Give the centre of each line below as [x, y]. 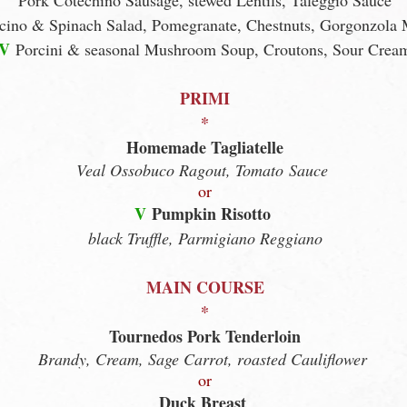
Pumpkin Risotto [211, 213]
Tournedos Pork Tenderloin [205, 336]
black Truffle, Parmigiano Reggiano [205, 238]
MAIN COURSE [205, 287]
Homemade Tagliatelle [205, 147]
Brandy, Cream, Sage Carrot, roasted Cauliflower [202, 359]
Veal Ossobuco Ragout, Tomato [183, 170]
